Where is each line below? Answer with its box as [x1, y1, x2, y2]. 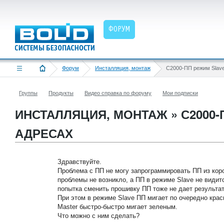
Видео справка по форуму [84, 90, 151, 96]
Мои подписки [162, 90, 198, 96]
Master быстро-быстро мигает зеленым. [57, 203, 177, 210]
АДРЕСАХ [15, 124, 73, 141]
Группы [19, 90, 37, 96]
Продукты [48, 90, 73, 96]
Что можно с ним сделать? [57, 212, 139, 219]
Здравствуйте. [57, 158, 101, 165]
